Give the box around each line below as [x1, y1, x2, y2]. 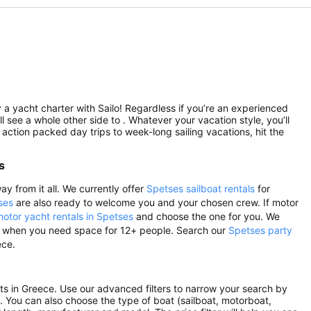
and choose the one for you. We [133, 210, 280, 222]
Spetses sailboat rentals [146, 182, 255, 194]
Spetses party [228, 224, 292, 236]
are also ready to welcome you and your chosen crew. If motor [13, 196, 299, 208]
